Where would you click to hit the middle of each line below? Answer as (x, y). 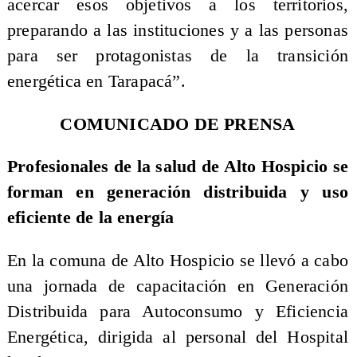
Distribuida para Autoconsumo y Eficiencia (178, 311)
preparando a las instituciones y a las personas (178, 31)
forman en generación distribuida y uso (178, 192)
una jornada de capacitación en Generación (178, 286)
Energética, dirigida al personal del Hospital (178, 337)
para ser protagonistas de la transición (178, 56)
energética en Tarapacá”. (96, 82)
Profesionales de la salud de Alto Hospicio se (178, 167)
